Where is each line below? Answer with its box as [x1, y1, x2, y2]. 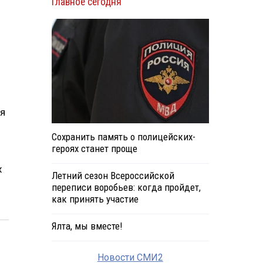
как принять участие [51, 193, 139, 205]
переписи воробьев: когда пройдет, [51, 181, 201, 194]
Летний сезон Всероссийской [51, 170, 174, 182]
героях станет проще [51, 143, 137, 155]
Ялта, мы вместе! [51, 220, 122, 232]
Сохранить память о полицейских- [51, 131, 195, 143]
